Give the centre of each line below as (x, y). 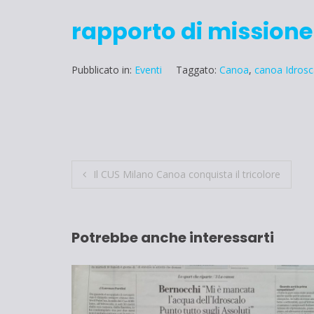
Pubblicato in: (103, 70)
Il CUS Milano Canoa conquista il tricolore (187, 175)
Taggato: (198, 70)
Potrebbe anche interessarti (173, 237)
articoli (108, 203)
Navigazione (138, 175)
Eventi (148, 70)
